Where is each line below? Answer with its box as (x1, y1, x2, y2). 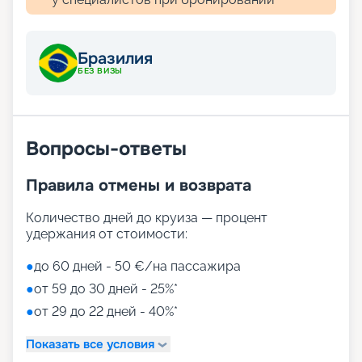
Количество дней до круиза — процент (26, 210, 267, 226)
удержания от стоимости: (26, 226, 187, 242)
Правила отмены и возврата (26, 175, 251, 196)
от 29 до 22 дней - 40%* (34, 304, 178, 320)
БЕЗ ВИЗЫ (78, 65, 123, 77)
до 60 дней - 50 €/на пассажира (34, 259, 241, 275)
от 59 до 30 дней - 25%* (34, 281, 178, 297)
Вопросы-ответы (26, 137, 187, 162)
